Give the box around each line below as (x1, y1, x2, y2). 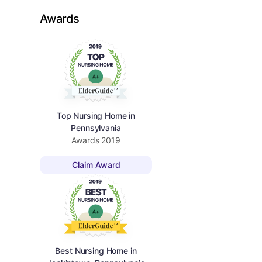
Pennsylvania (71, 122, 121, 133)
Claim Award (71, 160, 120, 170)
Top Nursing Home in (56, 110, 136, 120)
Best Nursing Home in (55, 245, 137, 256)
